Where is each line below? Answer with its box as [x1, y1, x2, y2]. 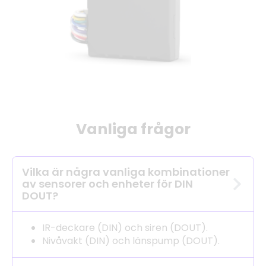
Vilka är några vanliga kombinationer [22, 164, 230, 180]
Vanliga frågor [75, 119, 191, 140]
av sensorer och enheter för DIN [22, 176, 193, 192]
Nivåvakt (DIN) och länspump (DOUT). [42, 234, 220, 248]
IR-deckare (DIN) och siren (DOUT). [42, 221, 208, 235]
